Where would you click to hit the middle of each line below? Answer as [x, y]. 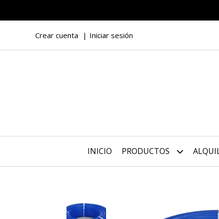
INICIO [100, 151]
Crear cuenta [57, 35]
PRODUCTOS [147, 151]
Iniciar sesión [111, 35]
